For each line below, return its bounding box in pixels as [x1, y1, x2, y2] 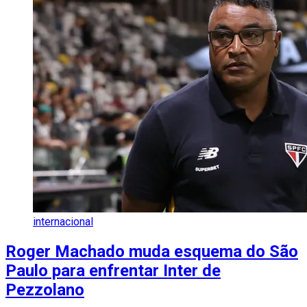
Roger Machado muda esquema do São [5, 242, 298, 262]
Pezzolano [5, 280, 84, 300]
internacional [33, 215, 93, 229]
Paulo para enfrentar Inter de [5, 261, 221, 281]
